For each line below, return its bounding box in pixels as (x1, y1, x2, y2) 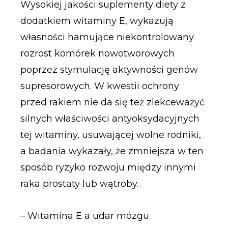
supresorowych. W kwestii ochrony (20, 80, 179, 92)
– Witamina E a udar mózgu (20, 210, 149, 222)
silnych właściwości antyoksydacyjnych (20, 112, 199, 124)
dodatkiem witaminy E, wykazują (20, 15, 174, 26)
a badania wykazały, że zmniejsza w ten (20, 145, 204, 157)
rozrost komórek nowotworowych (20, 47, 175, 59)
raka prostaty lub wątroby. (20, 178, 138, 189)
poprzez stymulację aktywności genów (20, 64, 198, 75)
